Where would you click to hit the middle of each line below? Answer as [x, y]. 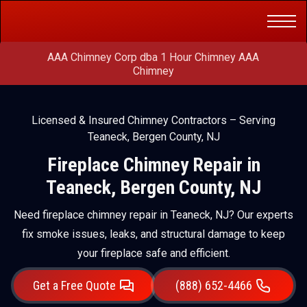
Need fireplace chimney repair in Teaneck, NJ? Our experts [153, 215]
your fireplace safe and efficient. [153, 253]
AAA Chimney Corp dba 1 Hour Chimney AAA [153, 57]
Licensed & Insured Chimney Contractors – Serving [153, 120]
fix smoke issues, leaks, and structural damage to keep [153, 234]
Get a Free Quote [74, 285]
